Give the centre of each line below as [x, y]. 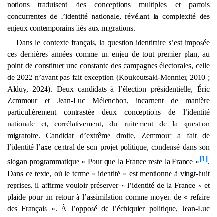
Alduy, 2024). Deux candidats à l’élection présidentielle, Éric [108, 89]
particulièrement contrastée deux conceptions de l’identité [108, 112]
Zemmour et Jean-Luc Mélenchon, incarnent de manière [108, 101]
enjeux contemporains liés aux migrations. [71, 28]
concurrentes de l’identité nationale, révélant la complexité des [108, 16]
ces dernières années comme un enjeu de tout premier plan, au [108, 54]
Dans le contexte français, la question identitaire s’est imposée [113, 43]
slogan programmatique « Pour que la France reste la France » [103, 162]
